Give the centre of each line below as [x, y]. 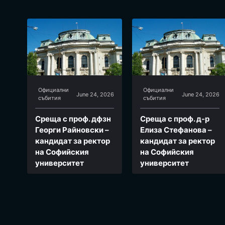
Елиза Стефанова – [176, 130]
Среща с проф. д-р [175, 119]
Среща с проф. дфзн [73, 119]
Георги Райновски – [72, 130]
